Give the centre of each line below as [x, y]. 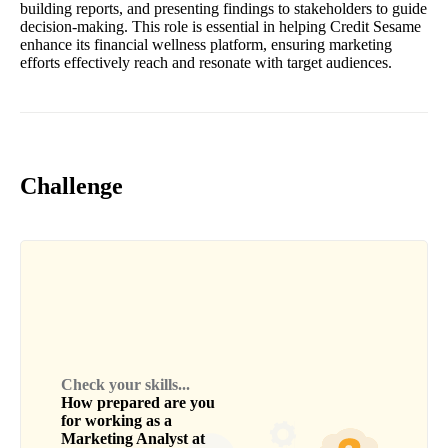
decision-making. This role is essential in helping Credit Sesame [220, 27]
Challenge [71, 186]
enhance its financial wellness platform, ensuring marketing [206, 45]
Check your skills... [125, 385]
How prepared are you [138, 403]
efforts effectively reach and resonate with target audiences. [206, 63]
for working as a [116, 421]
